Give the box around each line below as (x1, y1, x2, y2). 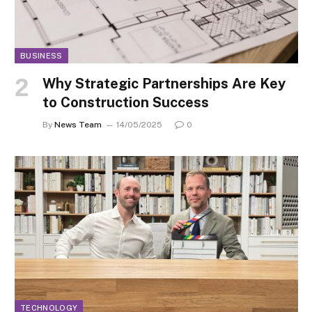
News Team (54, 119, 102, 130)
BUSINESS (20, 51, 63, 60)
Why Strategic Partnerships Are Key (42, 75, 286, 92)
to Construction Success (42, 93, 209, 111)
